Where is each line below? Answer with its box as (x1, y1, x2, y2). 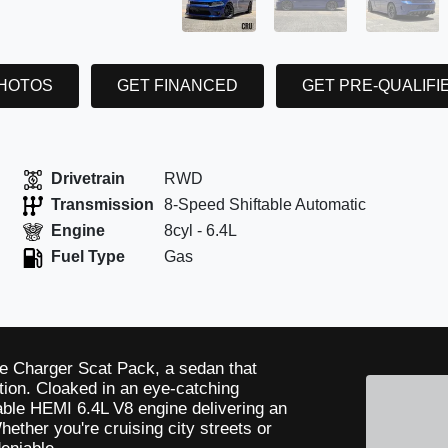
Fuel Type (51, 248, 126, 266)
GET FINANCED (116, 76, 238, 94)
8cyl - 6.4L (164, 222, 238, 240)
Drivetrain (51, 170, 126, 188)
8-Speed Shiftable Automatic (164, 196, 367, 214)
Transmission (51, 196, 155, 214)
